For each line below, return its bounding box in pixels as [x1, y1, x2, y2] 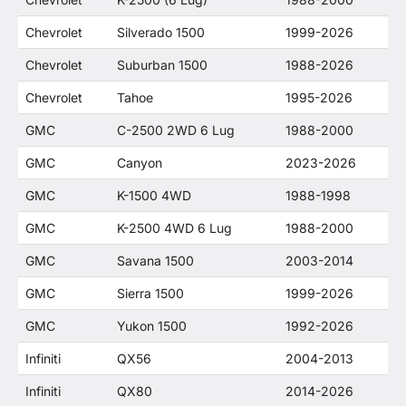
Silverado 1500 [117, 24, 205, 40]
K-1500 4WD [117, 188, 191, 203]
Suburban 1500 [117, 57, 208, 72]
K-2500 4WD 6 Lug [117, 220, 232, 236]
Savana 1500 [117, 253, 194, 268]
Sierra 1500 [117, 285, 184, 301]
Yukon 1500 [117, 318, 187, 333]
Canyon [117, 155, 162, 170]
